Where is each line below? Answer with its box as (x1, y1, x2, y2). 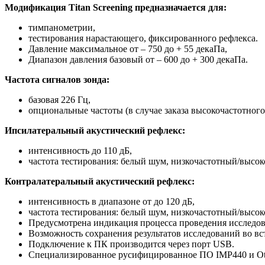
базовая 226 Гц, (28, 94, 91, 105)
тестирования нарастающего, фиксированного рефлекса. (28, 33, 258, 43)
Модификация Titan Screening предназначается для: (5, 2, 227, 12)
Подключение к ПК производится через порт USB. (28, 238, 234, 249)
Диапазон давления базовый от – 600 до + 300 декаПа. (28, 54, 248, 64)
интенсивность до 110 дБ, (28, 145, 132, 156)
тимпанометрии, (28, 22, 95, 33)
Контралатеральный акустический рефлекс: (5, 176, 195, 186)
